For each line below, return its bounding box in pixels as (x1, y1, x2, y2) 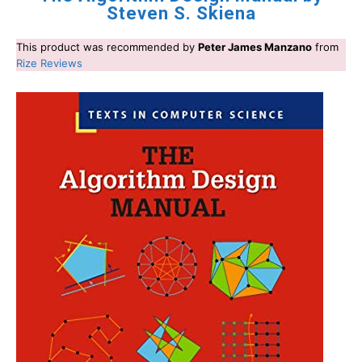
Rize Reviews (16, 56, 82, 69)
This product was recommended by (16, 40, 198, 53)
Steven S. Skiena (106, 2, 256, 23)
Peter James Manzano (198, 40, 312, 53)
